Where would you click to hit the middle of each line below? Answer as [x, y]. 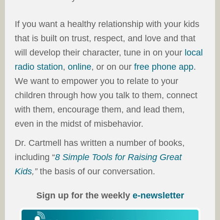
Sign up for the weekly [84, 196]
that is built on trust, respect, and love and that [105, 39]
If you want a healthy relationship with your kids [107, 24]
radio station [39, 67]
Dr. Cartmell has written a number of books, [100, 143]
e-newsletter [158, 196]
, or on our [113, 67]
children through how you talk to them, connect [106, 96]
